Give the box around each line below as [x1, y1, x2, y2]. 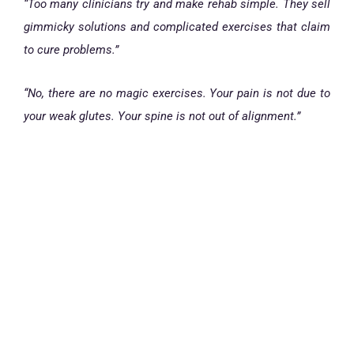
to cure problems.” [24, 43, 119, 58]
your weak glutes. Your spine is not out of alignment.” [24, 108, 300, 123]
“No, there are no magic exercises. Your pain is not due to [24, 85, 330, 100]
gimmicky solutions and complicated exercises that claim [24, 20, 330, 35]
